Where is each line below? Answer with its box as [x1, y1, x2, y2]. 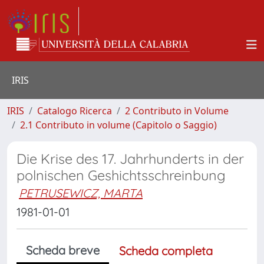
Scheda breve [26, 243, 100, 258]
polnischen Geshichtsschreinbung [16, 167, 226, 184]
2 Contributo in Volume [125, 104, 229, 117]
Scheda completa [119, 243, 213, 258]
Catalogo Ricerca [37, 104, 112, 117]
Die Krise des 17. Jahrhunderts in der [16, 150, 244, 167]
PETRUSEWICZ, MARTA [19, 186, 143, 200]
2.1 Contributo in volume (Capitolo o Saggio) [20, 118, 217, 131]
